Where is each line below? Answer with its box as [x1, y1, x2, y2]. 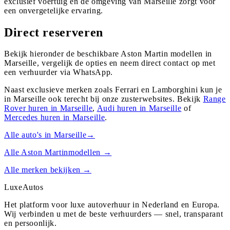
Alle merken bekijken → [4, 165, 92, 175]
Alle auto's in [4, 130, 54, 140]
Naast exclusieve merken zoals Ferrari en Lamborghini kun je [4, 85, 222, 94]
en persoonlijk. [4, 219, 57, 228]
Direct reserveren [4, 25, 103, 39]
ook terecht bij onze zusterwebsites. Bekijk [46, 94, 201, 104]
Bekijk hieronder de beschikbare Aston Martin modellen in [4, 49, 212, 59]
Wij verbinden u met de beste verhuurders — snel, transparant [4, 209, 223, 219]
